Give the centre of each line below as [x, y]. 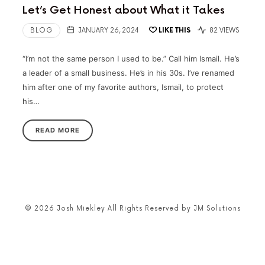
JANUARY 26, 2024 [109, 31]
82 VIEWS [223, 31]
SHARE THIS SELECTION [48, 240]
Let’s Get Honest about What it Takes [124, 11]
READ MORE [58, 130]
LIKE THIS [175, 31]
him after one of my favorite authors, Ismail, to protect [123, 87]
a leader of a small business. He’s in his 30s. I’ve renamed [128, 72]
